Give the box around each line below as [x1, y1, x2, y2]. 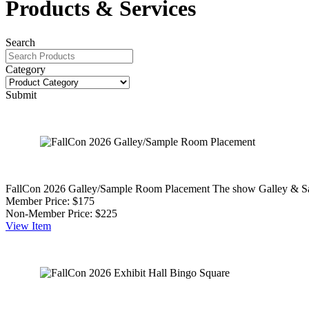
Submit [6, 88, 37, 101]
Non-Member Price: [6, 207, 92, 219]
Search [6, 36, 35, 48]
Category [6, 63, 46, 75]
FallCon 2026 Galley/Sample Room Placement [6, 182, 210, 195]
